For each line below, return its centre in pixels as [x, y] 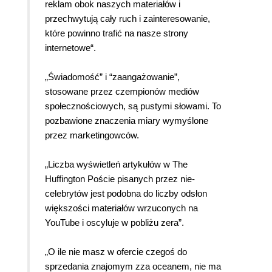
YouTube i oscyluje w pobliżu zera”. [114, 223]
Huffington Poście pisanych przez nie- [120, 179]
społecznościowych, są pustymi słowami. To [133, 106]
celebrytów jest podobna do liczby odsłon [126, 194]
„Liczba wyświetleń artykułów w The [116, 165]
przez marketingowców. [92, 135]
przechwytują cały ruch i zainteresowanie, [127, 19]
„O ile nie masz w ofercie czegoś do [116, 252]
